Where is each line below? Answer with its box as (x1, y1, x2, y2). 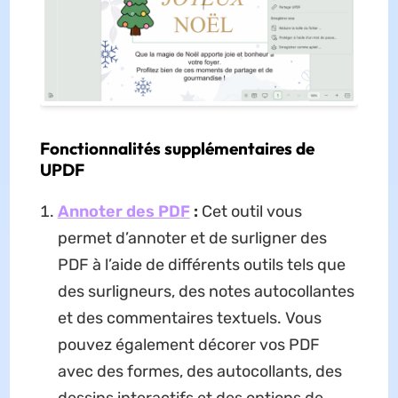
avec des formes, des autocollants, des (57, 362, 342, 382)
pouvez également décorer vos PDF (57, 335, 320, 355)
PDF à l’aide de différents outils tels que (57, 255, 346, 275)
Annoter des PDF (57, 202, 190, 222)
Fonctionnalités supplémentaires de (39, 138, 314, 160)
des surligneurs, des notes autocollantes (57, 282, 354, 302)
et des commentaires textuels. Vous (57, 308, 322, 329)
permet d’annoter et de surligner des (57, 228, 327, 249)
